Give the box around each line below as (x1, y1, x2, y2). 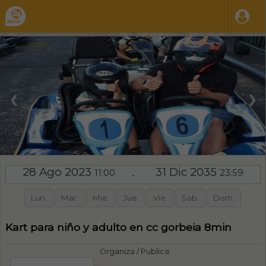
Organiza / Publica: (100, 247, 171, 256)
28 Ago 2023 (22, 165, 94, 179)
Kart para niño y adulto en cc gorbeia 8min (5, 220, 232, 233)
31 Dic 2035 (156, 165, 220, 179)
